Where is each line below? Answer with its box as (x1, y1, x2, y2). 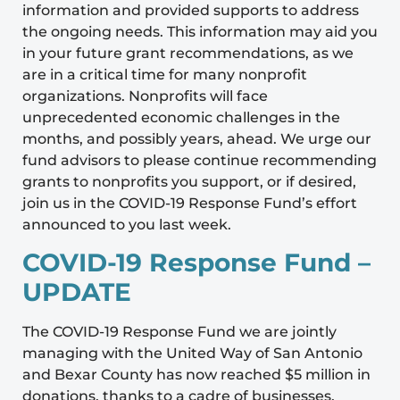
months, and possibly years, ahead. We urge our (22, 129, 371, 147)
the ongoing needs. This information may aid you (22, 22, 378, 40)
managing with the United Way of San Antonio (22, 344, 362, 362)
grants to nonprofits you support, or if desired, (22, 172, 356, 190)
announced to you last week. (22, 215, 231, 233)
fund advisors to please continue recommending (22, 151, 377, 169)
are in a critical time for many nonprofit (22, 65, 307, 83)
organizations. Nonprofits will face (22, 87, 268, 104)
